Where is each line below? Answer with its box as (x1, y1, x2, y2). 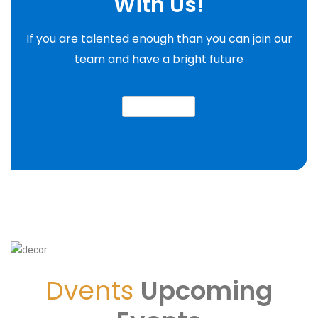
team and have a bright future (75, 51, 243, 68)
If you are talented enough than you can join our (26, 31, 292, 48)
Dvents (45, 273, 141, 309)
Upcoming (141, 273, 273, 309)
